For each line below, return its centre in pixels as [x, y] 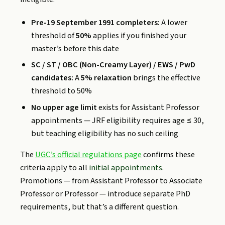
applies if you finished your [139, 35]
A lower [174, 22]
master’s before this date [75, 48]
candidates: [52, 78]
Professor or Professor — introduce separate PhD [105, 194]
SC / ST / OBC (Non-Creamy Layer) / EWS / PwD [114, 65]
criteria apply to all [54, 167]
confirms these [168, 154]
